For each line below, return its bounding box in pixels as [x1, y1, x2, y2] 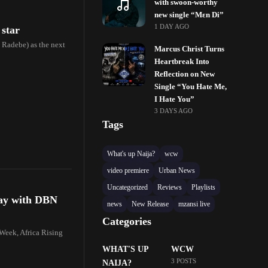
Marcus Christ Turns [154, 45, 225, 53]
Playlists [191, 183, 216, 191]
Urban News [159, 166, 196, 175]
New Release [132, 200, 169, 208]
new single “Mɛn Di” [154, 11, 224, 19]
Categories [102, 215, 152, 227]
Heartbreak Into [154, 57, 210, 66]
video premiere [107, 166, 150, 175]
